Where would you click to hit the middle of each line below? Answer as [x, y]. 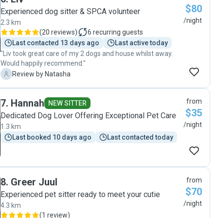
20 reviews [58, 32]
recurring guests [118, 32]
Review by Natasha [41, 74]
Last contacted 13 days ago [56, 43]
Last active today [141, 43]
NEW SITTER [67, 103]
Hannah [27, 103]
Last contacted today [140, 137]
